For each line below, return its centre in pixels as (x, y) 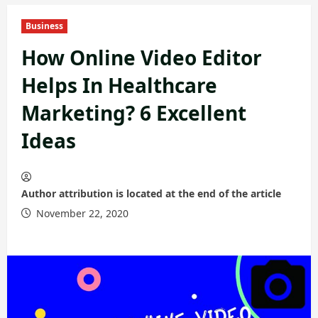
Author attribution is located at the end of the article (151, 193)
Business (44, 26)
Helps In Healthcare (119, 85)
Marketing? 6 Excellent (134, 113)
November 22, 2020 (81, 213)
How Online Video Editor (142, 57)
